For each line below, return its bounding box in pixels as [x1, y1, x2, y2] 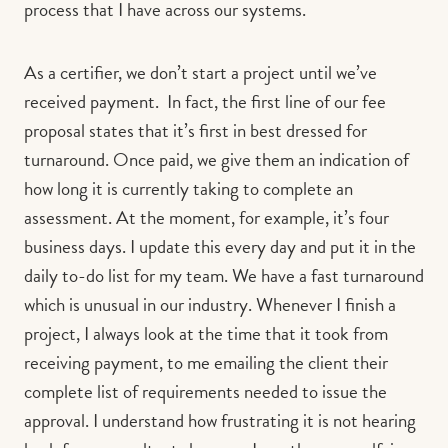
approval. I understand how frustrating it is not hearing [24, 405, 416, 435]
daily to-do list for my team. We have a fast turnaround [24, 260, 424, 290]
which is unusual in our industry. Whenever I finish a [24, 289, 396, 319]
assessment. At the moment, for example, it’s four [24, 202, 389, 232]
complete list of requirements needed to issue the [24, 376, 387, 406]
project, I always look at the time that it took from [24, 318, 388, 348]
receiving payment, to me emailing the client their [24, 347, 388, 377]
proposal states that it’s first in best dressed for [24, 115, 367, 145]
